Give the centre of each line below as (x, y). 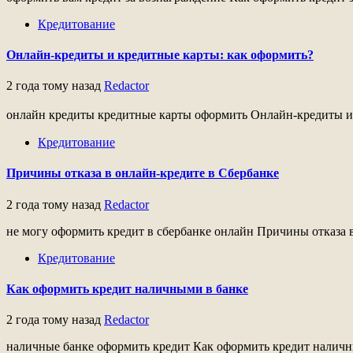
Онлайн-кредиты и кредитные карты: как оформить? (160, 54)
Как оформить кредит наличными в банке (127, 288)
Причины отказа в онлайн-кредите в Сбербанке (143, 173)
